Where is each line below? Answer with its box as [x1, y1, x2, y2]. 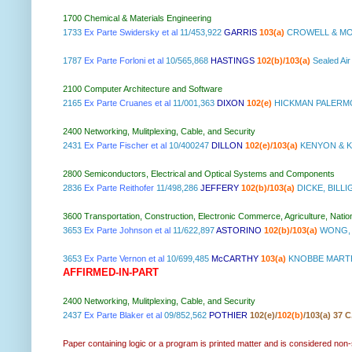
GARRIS [224, 27, 257, 38]
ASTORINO [216, 225, 262, 236]
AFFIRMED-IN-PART [63, 266, 159, 279]
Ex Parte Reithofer [84, 183, 154, 193]
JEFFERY [200, 183, 239, 193]
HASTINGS [211, 56, 255, 66]
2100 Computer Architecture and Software [63, 84, 222, 94]
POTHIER [209, 310, 247, 321]
